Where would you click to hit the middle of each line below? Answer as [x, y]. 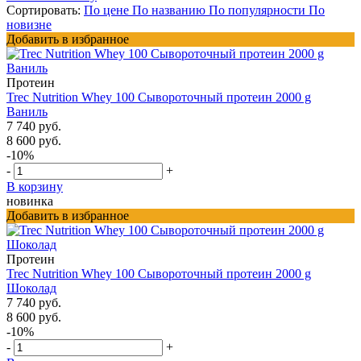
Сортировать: [44, 10]
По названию [170, 10]
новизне [29, 24]
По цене [108, 10]
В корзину [35, 186]
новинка [30, 201]
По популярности [259, 10]
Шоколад [31, 288]
